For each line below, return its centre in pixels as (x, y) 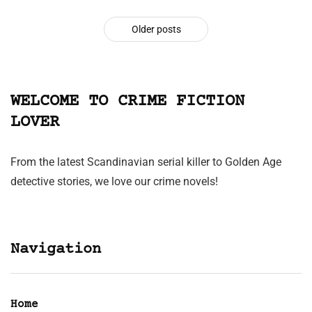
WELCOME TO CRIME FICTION (127, 101)
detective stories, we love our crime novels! (114, 181)
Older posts (156, 29)
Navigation (56, 249)
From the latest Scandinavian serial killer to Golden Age (146, 162)
